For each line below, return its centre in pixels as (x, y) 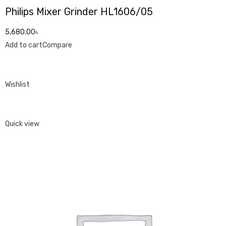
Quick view (22, 124)
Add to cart (24, 45)
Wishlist (17, 84)
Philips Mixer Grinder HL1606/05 (79, 12)
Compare (57, 45)
